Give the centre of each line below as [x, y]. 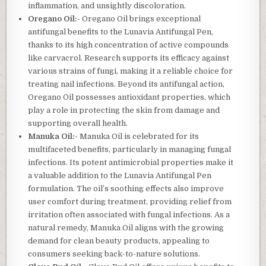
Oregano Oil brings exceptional [141, 18]
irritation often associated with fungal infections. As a [129, 214]
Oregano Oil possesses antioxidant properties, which [129, 97]
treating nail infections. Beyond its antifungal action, [126, 84]
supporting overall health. [78, 123]
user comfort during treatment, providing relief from [130, 201]
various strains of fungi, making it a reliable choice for [131, 71]
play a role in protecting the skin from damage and [124, 110]
